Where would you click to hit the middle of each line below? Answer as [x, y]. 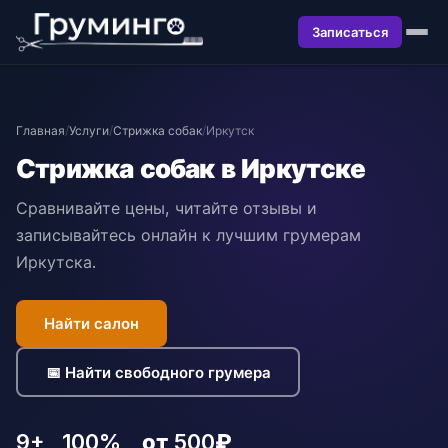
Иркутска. [56, 262]
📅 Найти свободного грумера [158, 372]
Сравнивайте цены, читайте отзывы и [166, 208]
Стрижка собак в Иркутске [190, 168]
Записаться [350, 32]
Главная [40, 130]
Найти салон [91, 323]
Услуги [89, 130]
